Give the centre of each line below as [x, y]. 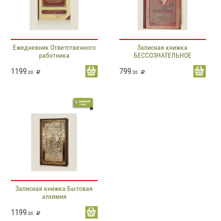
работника [54, 55]
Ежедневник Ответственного [54, 47]
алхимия [54, 196]
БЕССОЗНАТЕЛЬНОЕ [162, 55]
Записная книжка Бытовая [54, 188]
